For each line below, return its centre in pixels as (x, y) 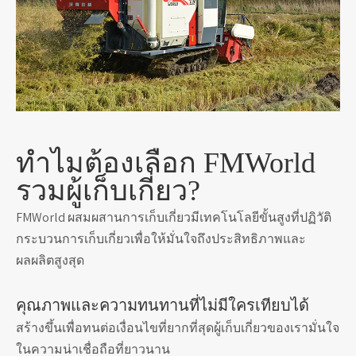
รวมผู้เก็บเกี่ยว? (108, 191)
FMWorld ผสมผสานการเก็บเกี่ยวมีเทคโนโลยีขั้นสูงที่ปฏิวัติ (174, 218)
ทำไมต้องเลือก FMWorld (166, 163)
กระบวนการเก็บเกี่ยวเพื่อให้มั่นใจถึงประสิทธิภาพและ (161, 239)
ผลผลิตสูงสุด (50, 261)
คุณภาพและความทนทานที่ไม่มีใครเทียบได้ (163, 306)
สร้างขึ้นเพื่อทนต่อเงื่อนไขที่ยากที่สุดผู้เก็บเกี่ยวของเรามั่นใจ (178, 328)
